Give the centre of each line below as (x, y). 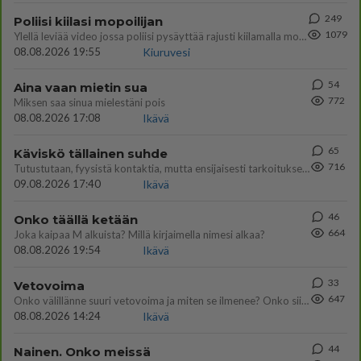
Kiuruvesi (166, 52)
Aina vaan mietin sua (81, 87)
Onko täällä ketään (76, 220)
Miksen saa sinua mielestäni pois (89, 102)
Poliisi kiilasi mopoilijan (88, 21)
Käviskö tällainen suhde (91, 154)
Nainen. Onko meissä (82, 352)
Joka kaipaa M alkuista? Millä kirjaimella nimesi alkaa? (139, 234)
